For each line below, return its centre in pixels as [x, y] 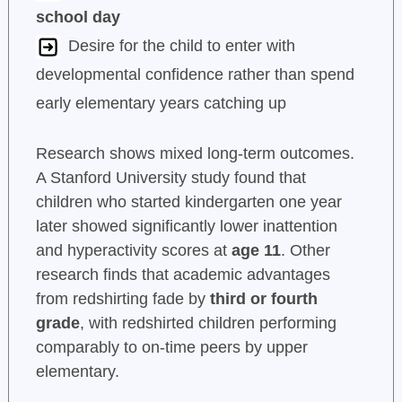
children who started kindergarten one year [188, 202]
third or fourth [263, 299]
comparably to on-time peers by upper [171, 348]
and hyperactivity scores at [133, 251]
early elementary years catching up [161, 104]
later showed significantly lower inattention [186, 227]
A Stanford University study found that [170, 178]
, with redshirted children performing [208, 323]
